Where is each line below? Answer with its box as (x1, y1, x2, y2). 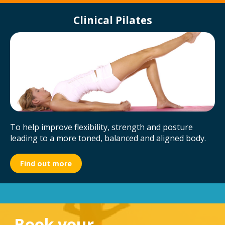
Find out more (20, 158, 72, 168)
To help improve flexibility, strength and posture (10, 121, 193, 133)
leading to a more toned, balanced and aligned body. (10, 132, 206, 144)
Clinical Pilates (73, 13, 152, 28)
